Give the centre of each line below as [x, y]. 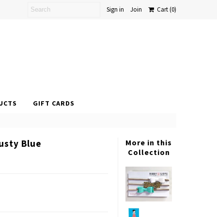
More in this [149, 142]
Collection [149, 152]
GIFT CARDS [54, 103]
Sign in [115, 9]
